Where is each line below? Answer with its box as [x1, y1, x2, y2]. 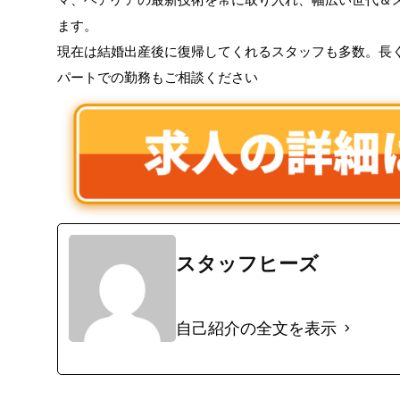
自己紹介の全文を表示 [176, 319, 337, 337]
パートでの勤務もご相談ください [57, 70, 258, 85]
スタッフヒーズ [176, 252, 319, 275]
